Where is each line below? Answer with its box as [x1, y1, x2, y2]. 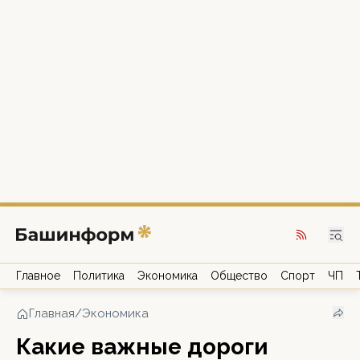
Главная [29, 306, 75, 321]
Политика [73, 269, 125, 282]
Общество [211, 269, 268, 282]
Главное [16, 269, 60, 282]
